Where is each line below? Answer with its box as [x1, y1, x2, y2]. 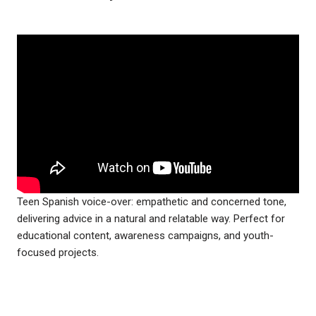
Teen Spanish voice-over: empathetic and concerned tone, [17, 195, 286, 208]
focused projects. [17, 245, 99, 259]
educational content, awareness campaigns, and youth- [17, 229, 274, 242]
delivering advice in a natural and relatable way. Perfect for [17, 212, 285, 225]
